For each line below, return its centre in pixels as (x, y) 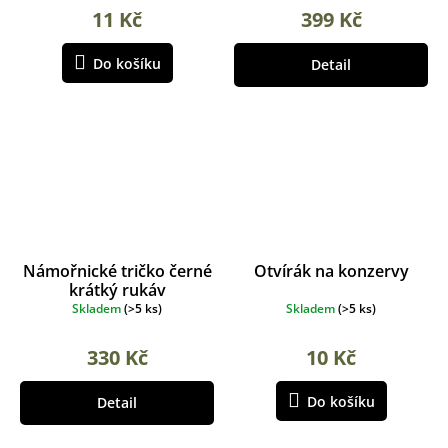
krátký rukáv (117, 290)
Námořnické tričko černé (117, 271)
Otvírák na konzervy (331, 271)
